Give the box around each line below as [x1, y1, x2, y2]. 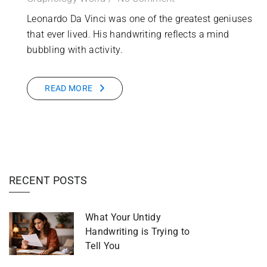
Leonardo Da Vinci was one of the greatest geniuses [27, 13, 252, 24]
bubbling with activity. [27, 44, 123, 55]
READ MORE [45, 83, 93, 93]
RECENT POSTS [9, 173, 88, 187]
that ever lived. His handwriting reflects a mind [27, 28, 229, 40]
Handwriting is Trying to [85, 225, 190, 237]
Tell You [85, 240, 120, 252]
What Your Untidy [85, 211, 161, 223]
